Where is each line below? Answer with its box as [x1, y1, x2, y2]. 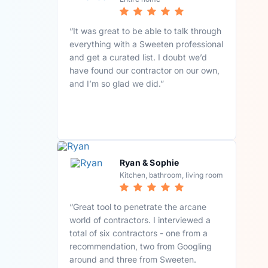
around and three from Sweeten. [69, 254, 197, 265]
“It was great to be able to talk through [69, 25, 222, 36]
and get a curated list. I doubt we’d [69, 51, 208, 62]
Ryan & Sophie [120, 157, 179, 168]
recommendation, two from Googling [69, 241, 212, 252]
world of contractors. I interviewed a [69, 215, 211, 226]
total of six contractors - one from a [69, 228, 208, 239]
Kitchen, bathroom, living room [120, 170, 224, 180]
